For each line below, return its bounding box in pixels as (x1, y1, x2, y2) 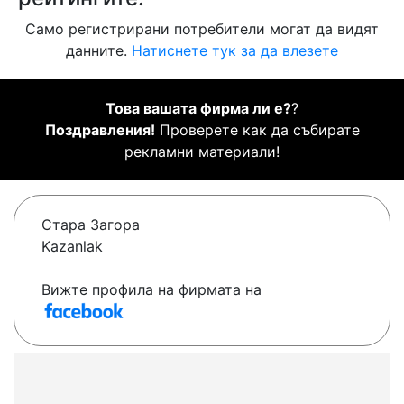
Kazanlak (41, 237, 103, 256)
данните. (66, 41, 132, 60)
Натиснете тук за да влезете (132, 41, 338, 60)
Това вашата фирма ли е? (106, 99, 291, 118)
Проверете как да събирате (154, 121, 360, 140)
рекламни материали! (124, 142, 280, 161)
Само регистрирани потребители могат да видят (25, 20, 379, 39)
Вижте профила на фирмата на (41, 280, 262, 299)
